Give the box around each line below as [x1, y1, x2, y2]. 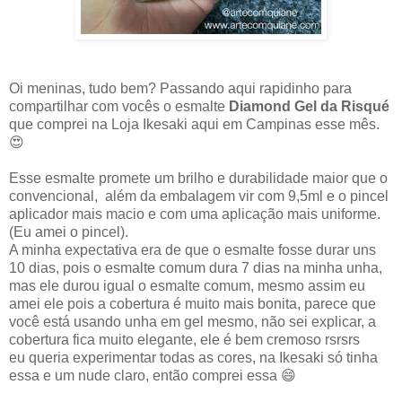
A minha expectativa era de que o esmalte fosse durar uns [9, 242, 376, 258]
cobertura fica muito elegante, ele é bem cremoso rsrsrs [9, 332, 360, 348]
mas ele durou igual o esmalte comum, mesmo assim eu [9, 278, 365, 294]
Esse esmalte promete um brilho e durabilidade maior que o [9, 170, 388, 187]
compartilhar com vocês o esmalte [9, 99, 229, 115]
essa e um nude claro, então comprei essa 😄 [9, 368, 296, 384]
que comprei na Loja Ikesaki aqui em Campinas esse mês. [9, 117, 380, 133]
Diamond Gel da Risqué [229, 99, 389, 115]
